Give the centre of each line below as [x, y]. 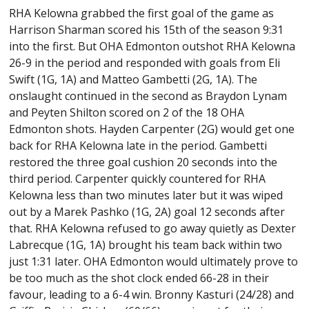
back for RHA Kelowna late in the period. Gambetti [138, 146]
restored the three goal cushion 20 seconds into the [143, 162]
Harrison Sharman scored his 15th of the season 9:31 [147, 30]
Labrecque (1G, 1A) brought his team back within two [146, 245]
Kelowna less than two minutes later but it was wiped [146, 196]
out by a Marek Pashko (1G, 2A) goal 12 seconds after [147, 212]
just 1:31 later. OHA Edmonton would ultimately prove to [154, 262]
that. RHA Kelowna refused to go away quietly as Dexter [153, 229]
